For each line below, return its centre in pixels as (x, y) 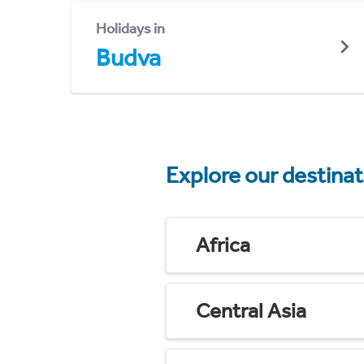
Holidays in (130, 28)
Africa (223, 245)
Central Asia (251, 310)
